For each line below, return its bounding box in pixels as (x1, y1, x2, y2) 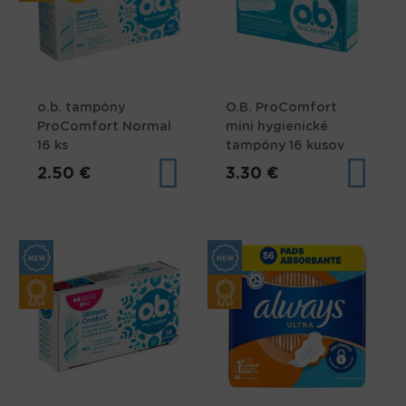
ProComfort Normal (37, 120, 172, 133)
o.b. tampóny (37, 101, 126, 114)
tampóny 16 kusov (226, 139, 345, 152)
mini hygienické (226, 120, 329, 133)
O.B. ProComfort (226, 101, 338, 114)
